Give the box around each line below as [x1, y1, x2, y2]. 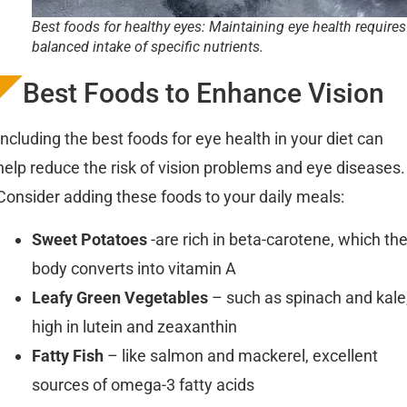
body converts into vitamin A [32, 258, 236, 278]
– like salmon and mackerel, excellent [104, 345, 378, 365]
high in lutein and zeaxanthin [32, 316, 237, 336]
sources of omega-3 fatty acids [32, 374, 254, 394]
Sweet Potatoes [32, 229, 147, 249]
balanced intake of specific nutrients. [32, 37, 263, 55]
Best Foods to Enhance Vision [23, 76, 384, 109]
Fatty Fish [32, 345, 104, 365]
